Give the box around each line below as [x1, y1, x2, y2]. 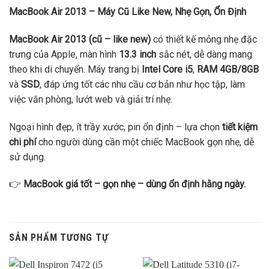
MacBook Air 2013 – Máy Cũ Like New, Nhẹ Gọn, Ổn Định [9, 6, 246, 18]
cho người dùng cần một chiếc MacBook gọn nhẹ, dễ [36, 136, 254, 148]
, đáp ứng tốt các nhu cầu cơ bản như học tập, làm [40, 78, 245, 90]
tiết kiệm [222, 121, 258, 133]
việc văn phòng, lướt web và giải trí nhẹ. [9, 93, 172, 105]
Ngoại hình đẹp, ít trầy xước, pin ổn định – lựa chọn [9, 121, 222, 133]
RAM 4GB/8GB [197, 63, 259, 75]
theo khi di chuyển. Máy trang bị [9, 63, 142, 75]
